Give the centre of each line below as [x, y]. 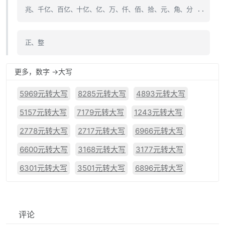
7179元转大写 [100, 112]
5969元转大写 [44, 94]
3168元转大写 [102, 149]
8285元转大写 [102, 94]
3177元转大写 [159, 149]
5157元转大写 [43, 112]
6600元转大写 [44, 149]
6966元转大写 [159, 131]
